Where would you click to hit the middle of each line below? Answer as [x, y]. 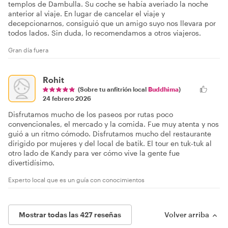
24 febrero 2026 [67, 98]
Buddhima [163, 89]
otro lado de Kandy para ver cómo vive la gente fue [94, 153]
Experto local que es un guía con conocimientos [76, 179]
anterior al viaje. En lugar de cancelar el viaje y [87, 13]
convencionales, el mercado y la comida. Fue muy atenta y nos [113, 124]
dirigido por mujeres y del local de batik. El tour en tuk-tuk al [110, 143]
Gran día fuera [28, 50]
